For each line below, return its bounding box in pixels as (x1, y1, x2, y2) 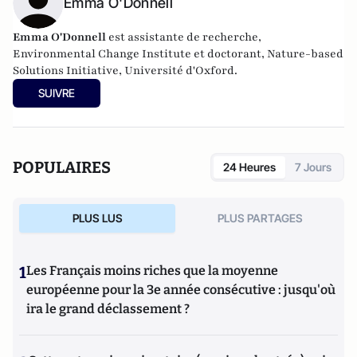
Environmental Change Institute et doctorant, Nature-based (13, 46, 343, 61)
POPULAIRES (13, 158, 111, 177)
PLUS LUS (72, 211, 123, 225)
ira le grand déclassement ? (26, 301, 190, 316)
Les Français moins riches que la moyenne (26, 263, 278, 278)
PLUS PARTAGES (217, 211, 303, 225)
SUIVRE (38, 86, 75, 100)
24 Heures (223, 160, 276, 174)
